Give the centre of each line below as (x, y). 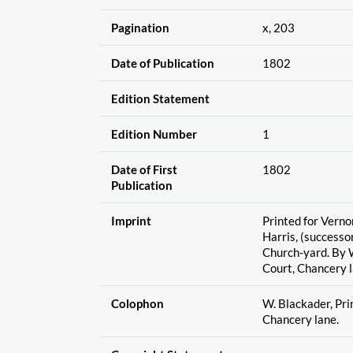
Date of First (144, 169)
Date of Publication (162, 63)
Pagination (140, 27)
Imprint (131, 220)
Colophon (137, 303)
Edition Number (154, 134)
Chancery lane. (300, 319)
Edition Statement (160, 98)
